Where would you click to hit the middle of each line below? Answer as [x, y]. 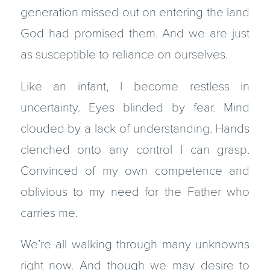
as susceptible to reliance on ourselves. [124, 55]
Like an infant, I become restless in [135, 86]
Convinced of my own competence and [135, 171]
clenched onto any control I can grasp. [135, 149]
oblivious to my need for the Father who [135, 192]
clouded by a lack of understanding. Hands [135, 128]
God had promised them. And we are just [135, 34]
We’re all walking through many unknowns [135, 245]
